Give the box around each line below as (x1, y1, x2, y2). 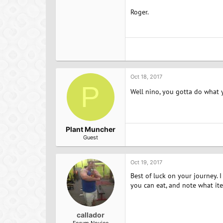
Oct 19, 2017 (130, 158, 162, 166)
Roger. (130, 7, 149, 16)
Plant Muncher (65, 124, 115, 133)
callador (76, 210, 105, 219)
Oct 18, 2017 (130, 73, 162, 80)
